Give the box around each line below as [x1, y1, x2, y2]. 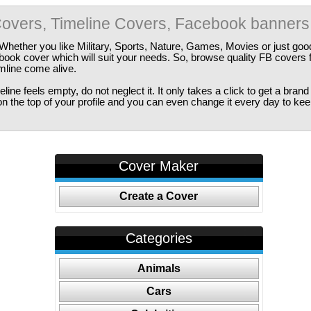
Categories [125, 230, 192, 246]
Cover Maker [119, 158, 199, 174]
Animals [137, 262, 180, 274]
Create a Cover [119, 190, 199, 202]
